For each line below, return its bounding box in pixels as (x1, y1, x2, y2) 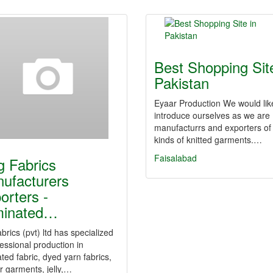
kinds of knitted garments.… (154, 133, 262, 146)
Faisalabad (154, 152, 197, 164)
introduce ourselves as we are (154, 109, 270, 121)
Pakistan (154, 72, 209, 93)
